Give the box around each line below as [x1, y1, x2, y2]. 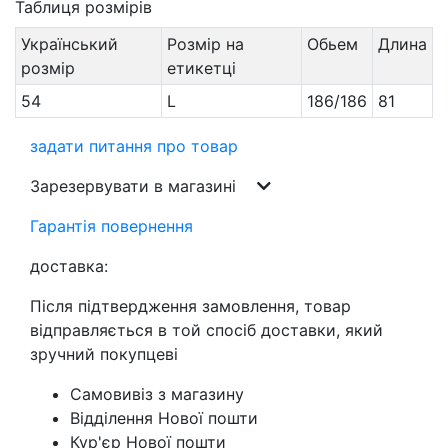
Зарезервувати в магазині [30, 176, 241, 197]
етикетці [166, 58, 236, 79]
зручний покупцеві [30, 344, 178, 365]
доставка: [30, 256, 108, 277]
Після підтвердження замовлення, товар [30, 296, 351, 317]
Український [20, 34, 118, 55]
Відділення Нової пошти [70, 408, 258, 429]
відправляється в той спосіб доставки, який [30, 320, 383, 341]
